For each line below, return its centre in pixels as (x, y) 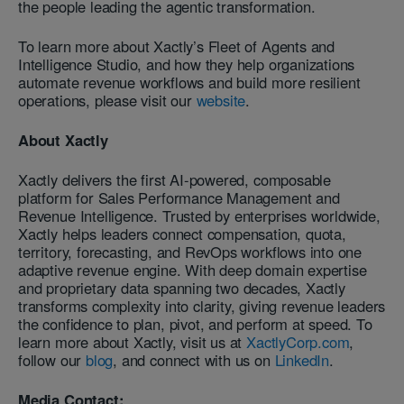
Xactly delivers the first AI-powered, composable (175, 179)
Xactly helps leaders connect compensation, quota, (182, 233)
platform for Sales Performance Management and (179, 197)
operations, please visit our (107, 100)
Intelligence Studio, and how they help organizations (187, 64)
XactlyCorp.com (296, 341)
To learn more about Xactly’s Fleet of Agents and (177, 46)
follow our (50, 359)
